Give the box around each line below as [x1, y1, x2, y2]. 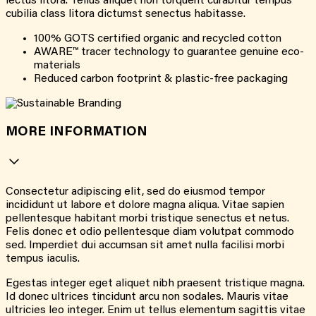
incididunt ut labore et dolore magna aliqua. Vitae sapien [6, 200, 284, 212]
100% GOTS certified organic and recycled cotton [34, 32, 281, 44]
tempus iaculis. [6, 253, 80, 265]
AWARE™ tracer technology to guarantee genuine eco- [34, 46, 304, 58]
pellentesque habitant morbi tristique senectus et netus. [6, 213, 289, 225]
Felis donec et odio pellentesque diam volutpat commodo [6, 226, 294, 238]
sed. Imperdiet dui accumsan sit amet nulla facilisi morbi [6, 240, 284, 252]
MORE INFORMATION [6, 125, 147, 139]
